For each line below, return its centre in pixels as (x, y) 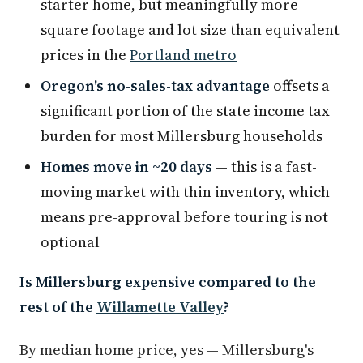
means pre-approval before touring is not (184, 217)
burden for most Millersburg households (181, 136)
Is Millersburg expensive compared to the (168, 282)
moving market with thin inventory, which (185, 192)
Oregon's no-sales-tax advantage (155, 86)
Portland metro (183, 55)
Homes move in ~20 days (126, 167)
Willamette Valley (160, 307)
